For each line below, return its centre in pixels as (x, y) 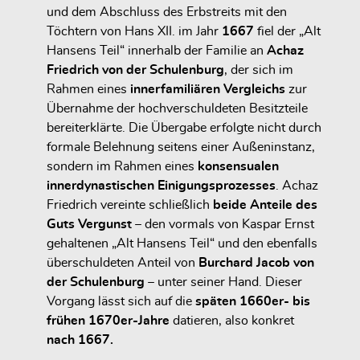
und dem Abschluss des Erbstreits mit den (167, 12)
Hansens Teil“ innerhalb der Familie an (157, 50)
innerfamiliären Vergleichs (208, 89)
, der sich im (259, 70)
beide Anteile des (265, 205)
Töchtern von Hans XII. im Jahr (134, 31)
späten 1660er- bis (253, 301)
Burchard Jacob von (256, 262)
